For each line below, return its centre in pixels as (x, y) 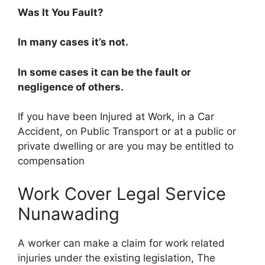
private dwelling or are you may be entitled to (126, 146)
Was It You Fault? (61, 12)
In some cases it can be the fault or (104, 72)
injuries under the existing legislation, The (117, 258)
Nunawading (69, 214)
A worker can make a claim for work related (121, 243)
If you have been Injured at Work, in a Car (116, 117)
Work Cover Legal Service (122, 193)
